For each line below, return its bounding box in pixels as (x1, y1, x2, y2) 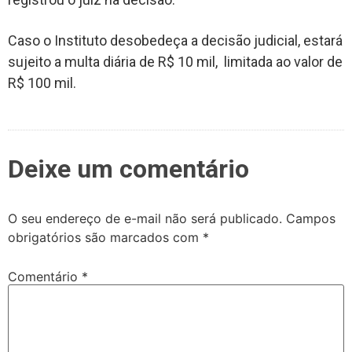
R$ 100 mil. (8, 74, 76, 91)
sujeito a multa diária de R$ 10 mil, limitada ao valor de (8, 53, 343, 70)
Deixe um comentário (8, 154, 249, 185)
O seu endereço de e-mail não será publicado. (8, 211, 282, 227)
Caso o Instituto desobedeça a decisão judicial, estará (8, 31, 343, 49)
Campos (286, 211, 335, 227)
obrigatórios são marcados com (8, 229, 203, 246)
